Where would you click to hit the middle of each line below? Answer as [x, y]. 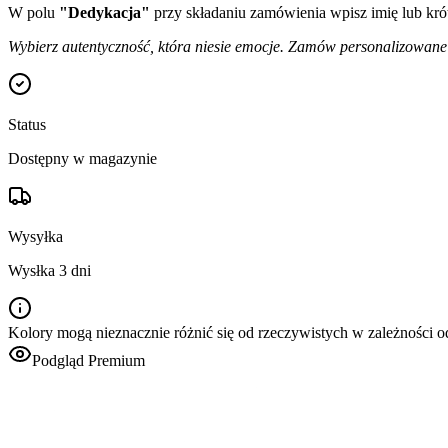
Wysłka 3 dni [49, 270]
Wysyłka [35, 236]
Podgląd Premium [88, 360]
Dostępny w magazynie [82, 158]
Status [27, 124]
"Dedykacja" [104, 12]
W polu [33, 12]
